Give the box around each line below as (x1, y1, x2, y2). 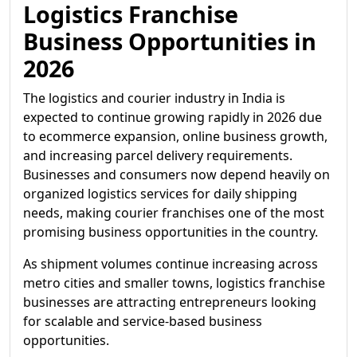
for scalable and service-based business (23, 312, 262, 330)
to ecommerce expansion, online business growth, (23, 127, 328, 145)
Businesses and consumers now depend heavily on (23, 166, 330, 183)
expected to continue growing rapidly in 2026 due (23, 108, 322, 126)
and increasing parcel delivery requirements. (23, 147, 292, 164)
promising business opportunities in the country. (23, 223, 318, 241)
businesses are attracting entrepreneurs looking (23, 293, 316, 311)
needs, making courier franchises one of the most (23, 204, 324, 222)
